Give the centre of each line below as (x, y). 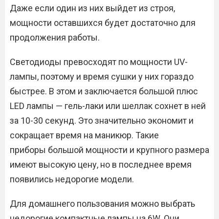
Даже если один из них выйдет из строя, (92, 8)
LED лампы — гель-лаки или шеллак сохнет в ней (108, 106)
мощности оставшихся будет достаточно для (103, 23)
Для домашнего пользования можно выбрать (102, 204)
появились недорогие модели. (72, 179)
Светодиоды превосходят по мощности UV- (99, 62)
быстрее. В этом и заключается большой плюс (104, 91)
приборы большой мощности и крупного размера (109, 150)
